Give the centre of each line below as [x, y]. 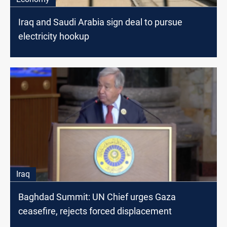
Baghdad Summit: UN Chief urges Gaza [97, 197]
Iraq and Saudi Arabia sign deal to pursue [100, 22]
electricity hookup [54, 36]
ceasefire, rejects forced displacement [95, 211]
